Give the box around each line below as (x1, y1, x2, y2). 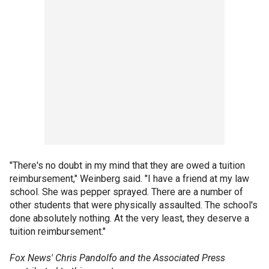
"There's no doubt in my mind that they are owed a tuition (10, 160, 245, 171)
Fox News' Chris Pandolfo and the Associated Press (10, 252, 225, 264)
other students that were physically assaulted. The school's (10, 199, 258, 211)
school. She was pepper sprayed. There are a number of (10, 186, 243, 198)
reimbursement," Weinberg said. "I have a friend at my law (10, 173, 249, 184)
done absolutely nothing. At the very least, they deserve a (10, 213, 249, 224)
